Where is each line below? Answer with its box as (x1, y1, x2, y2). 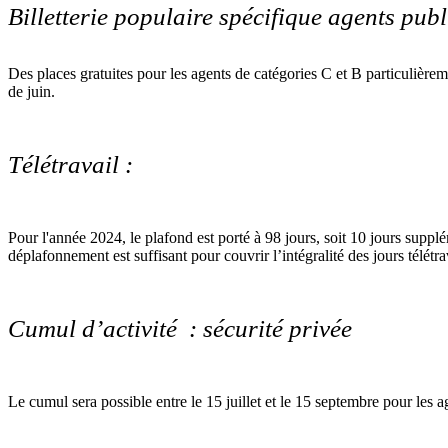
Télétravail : (8, 150, 133, 178)
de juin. (8, 82, 55, 100)
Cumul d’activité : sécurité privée (8, 314, 352, 342)
